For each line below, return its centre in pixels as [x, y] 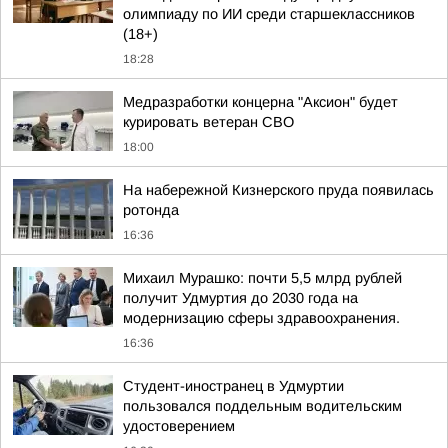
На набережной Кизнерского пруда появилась [278, 190]
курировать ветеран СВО [208, 122]
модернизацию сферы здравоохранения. [261, 318]
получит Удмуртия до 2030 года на [240, 298]
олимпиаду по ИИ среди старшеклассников [269, 14]
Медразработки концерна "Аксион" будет [260, 102]
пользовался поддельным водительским [262, 406]
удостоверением [179, 426]
